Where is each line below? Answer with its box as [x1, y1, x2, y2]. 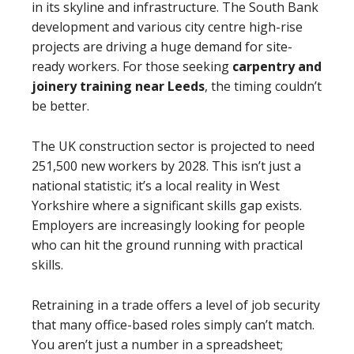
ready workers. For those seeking [32, 58, 232, 75]
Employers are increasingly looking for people [32, 217, 305, 234]
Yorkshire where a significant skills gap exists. [32, 197, 302, 214]
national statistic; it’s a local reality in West [32, 177, 280, 194]
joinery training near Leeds [32, 77, 205, 95]
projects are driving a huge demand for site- [32, 38, 292, 55]
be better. [32, 97, 89, 115]
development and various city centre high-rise [32, 18, 303, 36]
